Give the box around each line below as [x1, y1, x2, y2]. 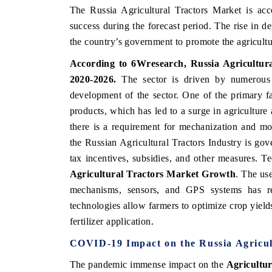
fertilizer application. [69, 216, 154, 226]
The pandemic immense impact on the [69, 259, 226, 270]
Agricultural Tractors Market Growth [69, 168, 236, 179]
